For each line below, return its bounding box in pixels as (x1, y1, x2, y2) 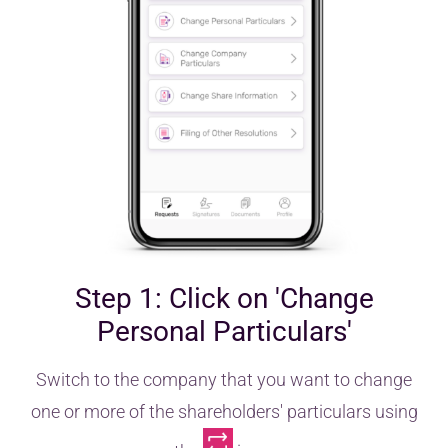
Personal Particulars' (96, 315, 352, 349)
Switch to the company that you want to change (36, 369, 412, 391)
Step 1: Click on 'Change (74, 282, 374, 316)
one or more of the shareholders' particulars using (30, 401, 418, 423)
